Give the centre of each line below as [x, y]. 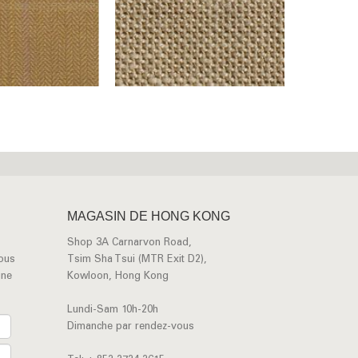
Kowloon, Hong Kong [117, 277]
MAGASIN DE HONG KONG [148, 217]
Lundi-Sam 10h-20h [112, 310]
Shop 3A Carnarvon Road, [129, 243]
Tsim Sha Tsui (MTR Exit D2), [137, 260]
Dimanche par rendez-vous [130, 327]
